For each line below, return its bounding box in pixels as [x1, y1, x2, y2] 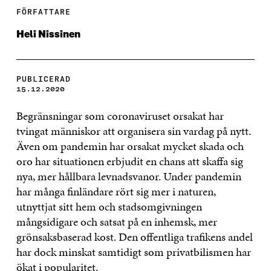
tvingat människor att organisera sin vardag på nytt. [16, 122, 251, 139]
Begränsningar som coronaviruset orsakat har [16, 107, 224, 124]
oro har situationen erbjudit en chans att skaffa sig [16, 152, 243, 169]
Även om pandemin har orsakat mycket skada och [16, 137, 244, 154]
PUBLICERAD [16, 74, 71, 83]
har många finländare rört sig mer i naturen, [16, 183, 216, 200]
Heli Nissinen [16, 28, 80, 40]
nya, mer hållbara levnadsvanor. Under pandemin [16, 168, 241, 184]
